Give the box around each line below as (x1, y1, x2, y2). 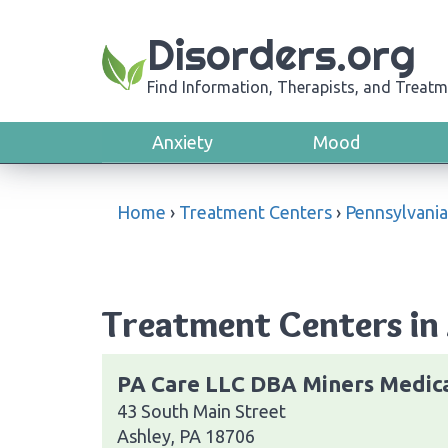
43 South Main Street (117, 400, 286, 421)
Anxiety (152, 132, 213, 152)
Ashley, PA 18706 (117, 425, 255, 446)
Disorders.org (147, 29, 416, 81)
